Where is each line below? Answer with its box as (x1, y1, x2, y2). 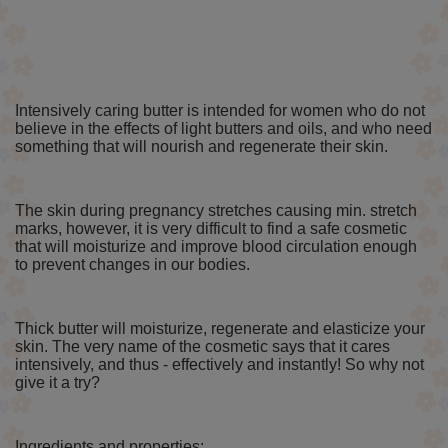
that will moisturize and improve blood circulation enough (15, 238, 417, 256)
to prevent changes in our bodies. (15, 256, 250, 274)
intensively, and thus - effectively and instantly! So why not (15, 356, 424, 374)
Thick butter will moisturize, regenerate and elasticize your (15, 320, 425, 338)
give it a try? (15, 374, 100, 392)
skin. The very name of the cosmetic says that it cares (15, 338, 390, 356)
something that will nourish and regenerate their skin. (15, 138, 388, 156)
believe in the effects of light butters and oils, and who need (15, 120, 432, 138)
